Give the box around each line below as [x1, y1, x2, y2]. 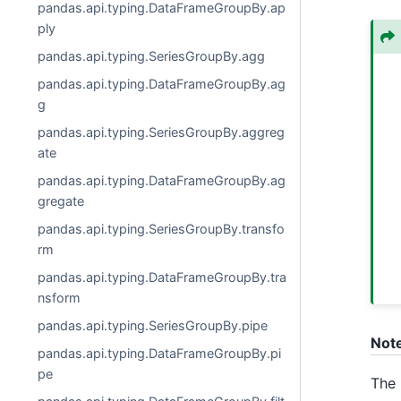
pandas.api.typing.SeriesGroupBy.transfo [38, 221, 286, 236]
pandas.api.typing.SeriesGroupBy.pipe [38, 318, 269, 333]
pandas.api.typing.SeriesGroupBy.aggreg [38, 124, 286, 140]
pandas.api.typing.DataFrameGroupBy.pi [38, 346, 282, 361]
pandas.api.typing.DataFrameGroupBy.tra [38, 269, 287, 285]
